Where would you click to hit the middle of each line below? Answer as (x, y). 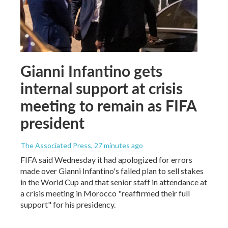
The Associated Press (56, 146)
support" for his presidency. (68, 205)
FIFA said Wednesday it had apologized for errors (106, 160)
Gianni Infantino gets (91, 71)
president (52, 123)
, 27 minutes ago (117, 146)
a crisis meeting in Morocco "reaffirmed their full (105, 193)
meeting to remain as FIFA (108, 106)
